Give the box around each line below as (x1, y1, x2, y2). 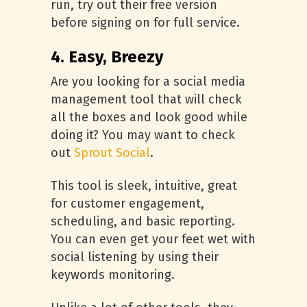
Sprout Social (74, 145, 150, 160)
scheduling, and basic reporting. (51, 214, 235, 229)
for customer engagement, (51, 196, 204, 211)
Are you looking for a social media (51, 74, 245, 89)
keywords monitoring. (51, 267, 175, 282)
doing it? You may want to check (51, 127, 235, 143)
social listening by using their (51, 249, 219, 265)
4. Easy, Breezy (51, 47, 163, 66)
